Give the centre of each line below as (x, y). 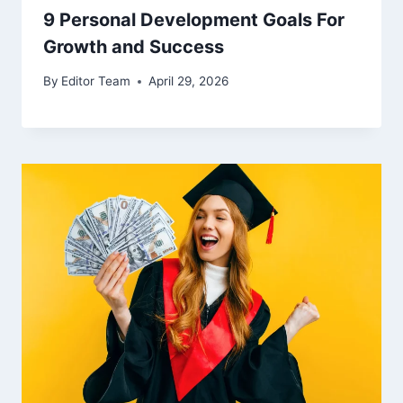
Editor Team (96, 81)
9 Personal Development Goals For (194, 19)
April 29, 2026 (189, 81)
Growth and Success (134, 46)
